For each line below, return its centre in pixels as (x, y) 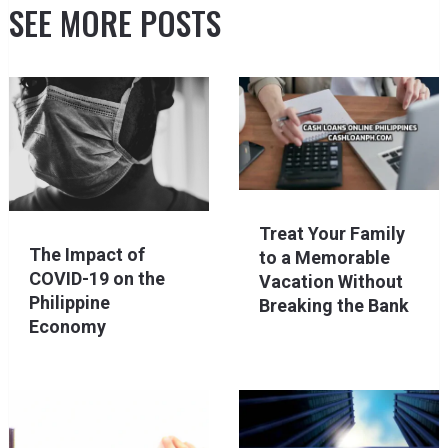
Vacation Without (330, 281)
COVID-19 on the (96, 278)
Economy (67, 326)
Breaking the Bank (333, 305)
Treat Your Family (331, 233)
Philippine (69, 302)
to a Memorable (324, 257)
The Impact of (86, 254)
